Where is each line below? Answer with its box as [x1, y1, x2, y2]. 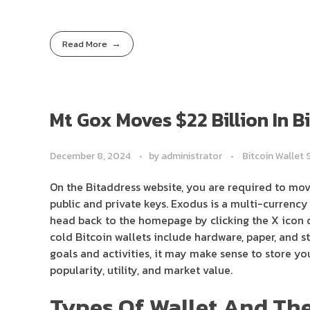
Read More [62, 37, 108, 51]
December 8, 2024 [50, 148, 131, 163]
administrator [161, 148, 224, 163]
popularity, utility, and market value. [50, 261, 232, 278]
